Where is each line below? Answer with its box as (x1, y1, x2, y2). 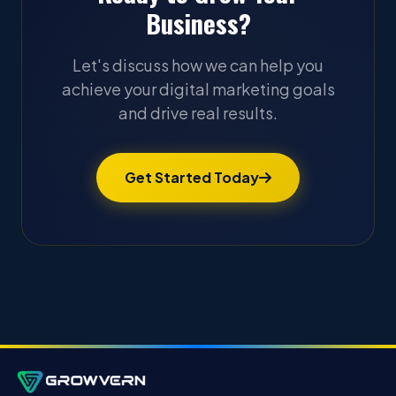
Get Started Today (125, 168, 259, 187)
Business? (145, 4, 251, 42)
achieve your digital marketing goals (61, 79, 335, 99)
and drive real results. (118, 103, 278, 123)
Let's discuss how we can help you (72, 55, 324, 75)
